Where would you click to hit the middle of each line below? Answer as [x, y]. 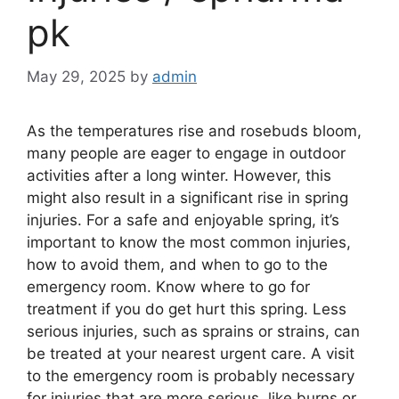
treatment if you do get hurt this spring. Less [187, 309]
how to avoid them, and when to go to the [177, 264]
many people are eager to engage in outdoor [186, 153]
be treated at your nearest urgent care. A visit [191, 353]
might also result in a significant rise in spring [187, 197]
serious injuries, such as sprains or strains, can [193, 331]
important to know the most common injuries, [189, 242]
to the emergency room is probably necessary [191, 375]
